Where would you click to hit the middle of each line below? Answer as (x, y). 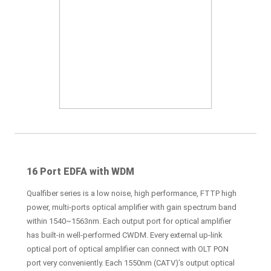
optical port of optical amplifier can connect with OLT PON (128, 249)
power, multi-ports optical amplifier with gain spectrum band (132, 207)
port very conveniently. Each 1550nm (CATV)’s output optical (131, 263)
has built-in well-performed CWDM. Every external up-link (125, 235)
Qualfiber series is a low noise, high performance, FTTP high (132, 193)
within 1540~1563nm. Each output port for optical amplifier (129, 221)
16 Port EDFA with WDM (80, 171)
